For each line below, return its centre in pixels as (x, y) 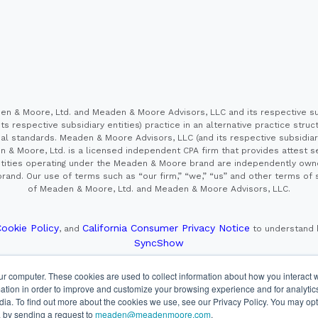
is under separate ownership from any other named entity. (159, 290)
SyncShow (159, 242)
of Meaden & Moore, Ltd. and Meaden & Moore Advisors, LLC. (159, 188)
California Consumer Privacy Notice (166, 227)
